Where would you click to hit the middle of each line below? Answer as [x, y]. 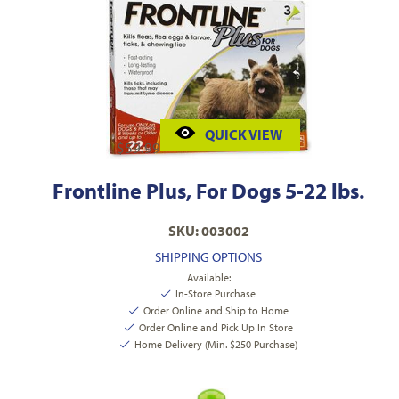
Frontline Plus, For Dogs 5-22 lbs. [208, 191]
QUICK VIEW [244, 135]
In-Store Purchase [216, 294]
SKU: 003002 [208, 231]
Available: [208, 278]
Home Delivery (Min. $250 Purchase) [216, 345]
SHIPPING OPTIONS [208, 257]
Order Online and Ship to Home [216, 311]
